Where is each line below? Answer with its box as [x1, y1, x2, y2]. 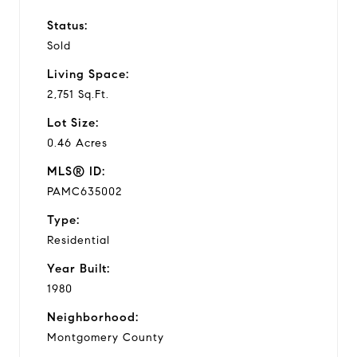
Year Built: [47, 261, 110, 276]
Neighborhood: [47, 309, 139, 324]
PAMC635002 [47, 184, 122, 198]
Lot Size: [47, 115, 99, 130]
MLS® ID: [47, 163, 105, 178]
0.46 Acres [47, 135, 108, 150]
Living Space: [47, 66, 129, 81]
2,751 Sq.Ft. [47, 87, 109, 101]
